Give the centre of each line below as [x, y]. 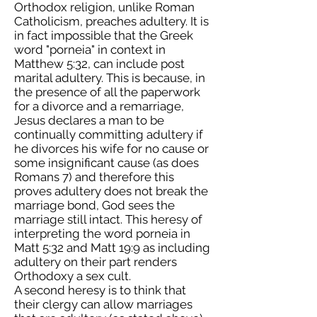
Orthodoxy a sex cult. [73, 276]
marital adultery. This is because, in [110, 78]
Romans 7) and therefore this [94, 177]
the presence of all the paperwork [107, 92]
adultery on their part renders [96, 262]
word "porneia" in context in [90, 50]
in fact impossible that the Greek [104, 35]
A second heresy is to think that [100, 290]
